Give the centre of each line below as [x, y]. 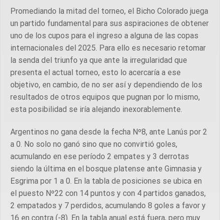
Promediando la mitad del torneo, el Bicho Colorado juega [109, 11]
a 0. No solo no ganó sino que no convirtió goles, [94, 144]
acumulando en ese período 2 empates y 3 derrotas [100, 157]
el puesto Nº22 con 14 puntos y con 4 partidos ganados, [108, 193]
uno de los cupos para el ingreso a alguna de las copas [104, 36]
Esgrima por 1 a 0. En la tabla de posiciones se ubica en [106, 181]
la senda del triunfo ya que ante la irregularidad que [99, 60]
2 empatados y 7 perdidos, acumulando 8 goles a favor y [108, 206]
